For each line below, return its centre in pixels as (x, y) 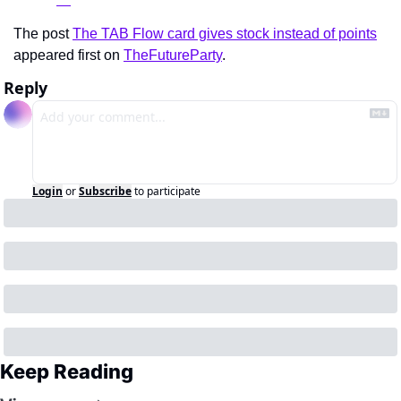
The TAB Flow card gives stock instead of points (225, 33)
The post (43, 33)
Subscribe (105, 191)
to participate (167, 191)
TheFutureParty (173, 55)
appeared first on (68, 55)
